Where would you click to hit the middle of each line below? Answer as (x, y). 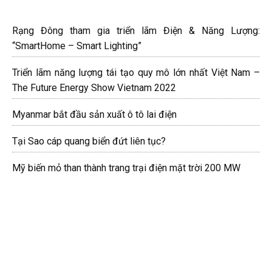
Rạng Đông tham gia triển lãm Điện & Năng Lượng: (136, 30)
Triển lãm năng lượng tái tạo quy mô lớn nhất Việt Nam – (136, 72)
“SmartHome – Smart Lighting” (77, 46)
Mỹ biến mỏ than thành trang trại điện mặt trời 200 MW (126, 168)
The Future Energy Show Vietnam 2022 (94, 87)
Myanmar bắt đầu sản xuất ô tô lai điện (94, 114)
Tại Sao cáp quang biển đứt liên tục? (89, 141)
